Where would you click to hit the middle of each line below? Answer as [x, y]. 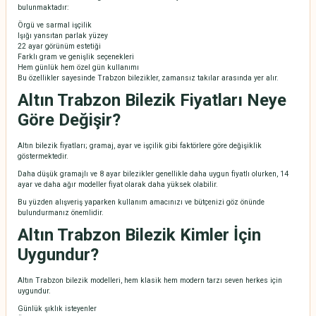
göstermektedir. [43, 157]
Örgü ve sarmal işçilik [55, 25]
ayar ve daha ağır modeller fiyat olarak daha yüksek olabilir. [118, 185]
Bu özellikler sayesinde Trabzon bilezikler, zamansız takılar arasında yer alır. [148, 78]
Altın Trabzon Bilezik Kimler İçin [139, 235]
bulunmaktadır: [43, 8]
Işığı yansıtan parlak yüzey [63, 36]
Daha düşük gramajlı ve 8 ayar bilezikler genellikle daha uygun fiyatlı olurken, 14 [153, 174]
